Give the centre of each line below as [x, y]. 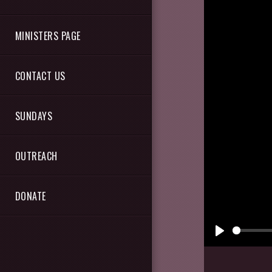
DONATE [31, 196]
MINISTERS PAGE [48, 36]
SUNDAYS [34, 116]
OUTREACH [36, 156]
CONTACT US [40, 76]
